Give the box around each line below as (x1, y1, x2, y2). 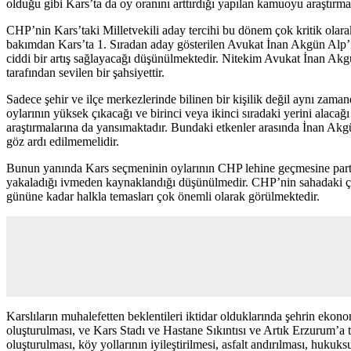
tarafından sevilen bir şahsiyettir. (6, 65, 165, 79)
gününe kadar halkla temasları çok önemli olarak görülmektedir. (6, 189, 320, 203)
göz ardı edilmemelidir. (6, 134, 119, 148)
